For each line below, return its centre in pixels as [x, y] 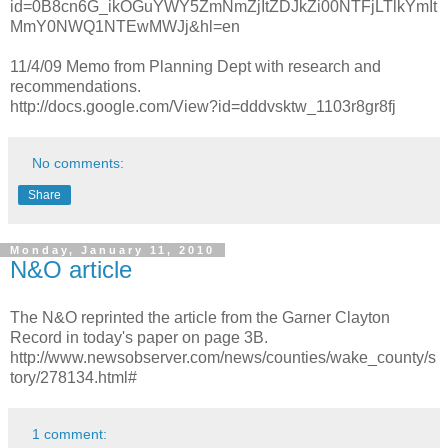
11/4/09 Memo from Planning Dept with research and [195, 67]
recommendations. [75, 87]
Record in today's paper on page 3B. [139, 337]
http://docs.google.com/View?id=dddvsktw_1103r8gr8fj [203, 107]
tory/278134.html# [73, 377]
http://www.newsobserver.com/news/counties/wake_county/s [223, 357]
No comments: [78, 163]
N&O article [71, 270]
